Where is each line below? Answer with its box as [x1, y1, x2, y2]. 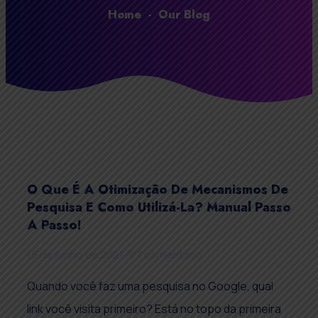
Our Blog [158, 6, 210, 23]
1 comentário [136, 247, 202, 263]
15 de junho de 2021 [27, 247, 126, 263]
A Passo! [27, 216, 82, 235]
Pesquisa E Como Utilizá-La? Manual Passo [27, 198, 291, 217]
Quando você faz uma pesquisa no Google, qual [27, 278, 273, 295]
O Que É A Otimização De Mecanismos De [27, 180, 288, 199]
